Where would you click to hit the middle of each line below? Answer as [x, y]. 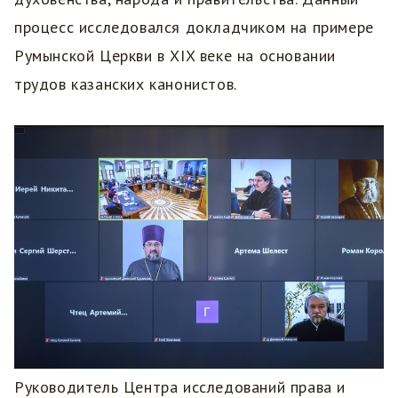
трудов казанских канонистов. [128, 84]
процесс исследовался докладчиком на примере [194, 28]
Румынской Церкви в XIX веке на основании [175, 56]
